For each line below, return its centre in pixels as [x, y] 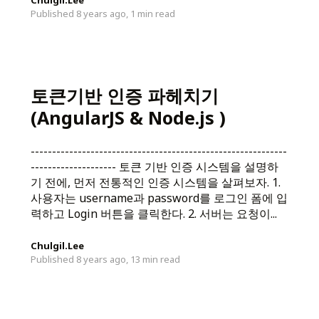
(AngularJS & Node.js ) [128, 117]
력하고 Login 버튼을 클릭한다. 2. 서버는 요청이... [153, 213]
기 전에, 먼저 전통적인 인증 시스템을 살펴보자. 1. [155, 182]
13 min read [155, 259]
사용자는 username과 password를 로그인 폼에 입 [159, 198]
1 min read [152, 14]
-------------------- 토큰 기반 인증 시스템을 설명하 [154, 166]
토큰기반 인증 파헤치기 [124, 95]
